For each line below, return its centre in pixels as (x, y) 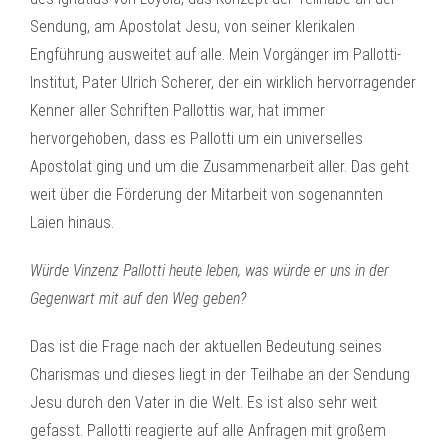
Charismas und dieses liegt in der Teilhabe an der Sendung (220, 374)
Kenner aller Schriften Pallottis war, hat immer (177, 110)
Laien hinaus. (72, 222)
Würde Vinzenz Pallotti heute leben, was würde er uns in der (209, 270)
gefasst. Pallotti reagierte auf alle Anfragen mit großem (208, 430)
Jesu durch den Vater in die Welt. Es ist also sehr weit (203, 402)
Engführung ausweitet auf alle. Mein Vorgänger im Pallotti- (215, 54)
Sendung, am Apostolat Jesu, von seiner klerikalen (192, 26)
